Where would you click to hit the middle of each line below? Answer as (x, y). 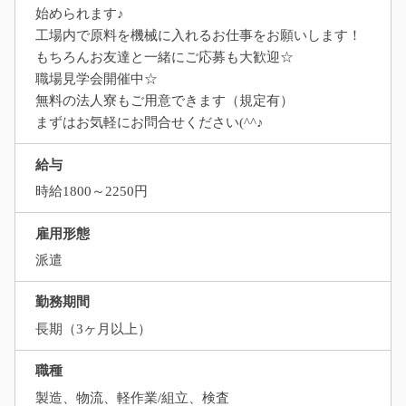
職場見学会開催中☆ (96, 79)
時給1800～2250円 (91, 192)
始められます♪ (79, 14)
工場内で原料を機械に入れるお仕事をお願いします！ (198, 36)
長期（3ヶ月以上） (93, 329)
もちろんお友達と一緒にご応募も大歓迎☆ (164, 58)
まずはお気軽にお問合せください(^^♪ (149, 123)
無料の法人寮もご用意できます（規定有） (164, 101)
